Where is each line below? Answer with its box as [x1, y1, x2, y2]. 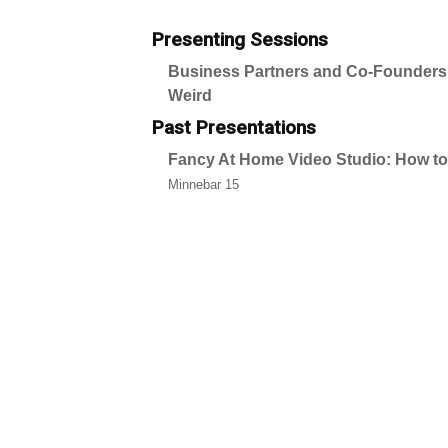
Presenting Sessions [152, 28, 328, 51]
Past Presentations [152, 116, 316, 139]
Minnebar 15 [168, 176, 239, 192]
